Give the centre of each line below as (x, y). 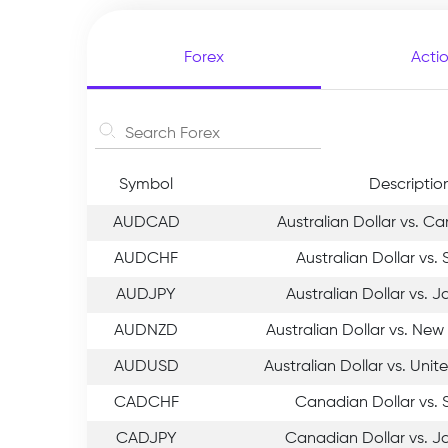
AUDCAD (146, 222)
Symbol (146, 184)
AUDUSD (146, 366)
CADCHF (146, 402)
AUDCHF (146, 258)
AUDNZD (146, 330)
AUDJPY (146, 294)
